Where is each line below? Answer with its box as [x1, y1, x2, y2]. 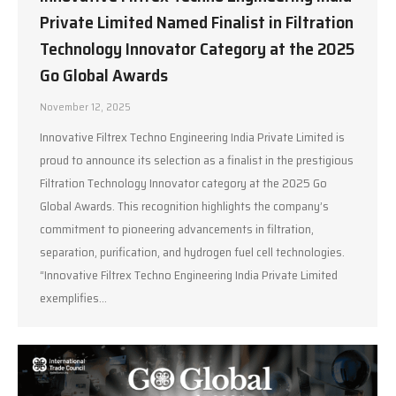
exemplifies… [40, 288, 107, 308]
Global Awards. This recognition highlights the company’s [40, 196, 329, 216]
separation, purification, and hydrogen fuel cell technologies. [40, 242, 345, 262]
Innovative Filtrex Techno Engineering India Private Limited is [40, 127, 345, 147]
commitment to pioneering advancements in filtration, [40, 219, 314, 239]
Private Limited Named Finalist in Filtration [40, 8, 354, 36]
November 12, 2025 [40, 98, 131, 115]
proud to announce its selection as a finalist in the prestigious [40, 150, 354, 170]
